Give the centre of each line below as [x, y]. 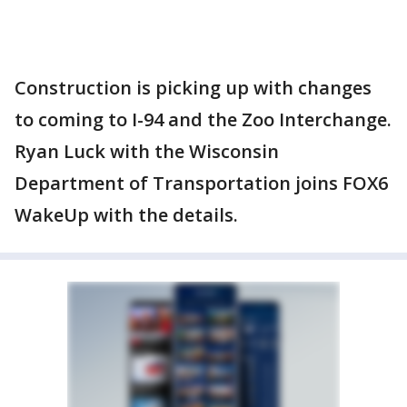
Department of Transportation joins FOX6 [201, 183]
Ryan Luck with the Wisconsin [147, 151]
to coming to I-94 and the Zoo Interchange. [203, 119]
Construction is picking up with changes [193, 88]
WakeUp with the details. [126, 215]
